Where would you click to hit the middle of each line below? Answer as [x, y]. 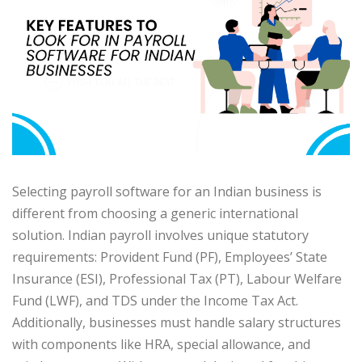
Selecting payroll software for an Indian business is [167, 192]
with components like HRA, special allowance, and [161, 345]
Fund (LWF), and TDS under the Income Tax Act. [155, 301]
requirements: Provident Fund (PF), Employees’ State [170, 257]
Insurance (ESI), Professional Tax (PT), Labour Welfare [177, 279]
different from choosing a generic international [155, 214]
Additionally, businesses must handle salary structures [177, 323]
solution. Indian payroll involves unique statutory [160, 236]
